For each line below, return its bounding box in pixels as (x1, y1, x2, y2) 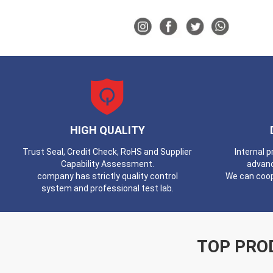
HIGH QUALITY (69, 124, 145, 136)
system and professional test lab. (41, 183, 174, 193)
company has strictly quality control (37, 171, 178, 181)
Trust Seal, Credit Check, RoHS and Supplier (23, 147, 193, 157)
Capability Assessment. (60, 159, 154, 169)
